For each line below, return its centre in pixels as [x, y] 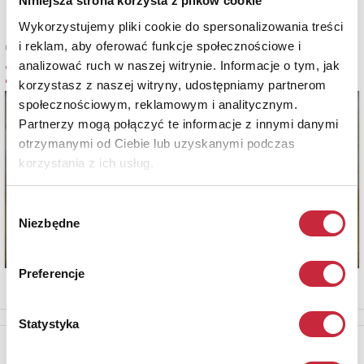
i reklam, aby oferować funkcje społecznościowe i [160, 45]
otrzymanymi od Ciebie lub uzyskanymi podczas [157, 143]
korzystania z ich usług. [86, 162]
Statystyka [49, 324]
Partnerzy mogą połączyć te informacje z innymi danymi [179, 123]
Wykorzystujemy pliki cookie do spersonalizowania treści [181, 26]
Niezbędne [49, 223]
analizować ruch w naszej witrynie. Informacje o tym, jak [179, 65]
